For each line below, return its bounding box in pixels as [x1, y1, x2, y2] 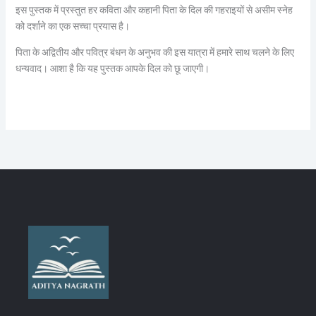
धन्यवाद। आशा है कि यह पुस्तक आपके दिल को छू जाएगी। [15, 61, 209, 76]
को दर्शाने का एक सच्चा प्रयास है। [15, 18, 130, 34]
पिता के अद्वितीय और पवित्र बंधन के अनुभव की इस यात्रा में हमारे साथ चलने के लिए [15, 44, 294, 60]
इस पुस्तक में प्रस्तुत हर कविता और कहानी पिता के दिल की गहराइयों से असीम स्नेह [15, 2, 293, 18]
